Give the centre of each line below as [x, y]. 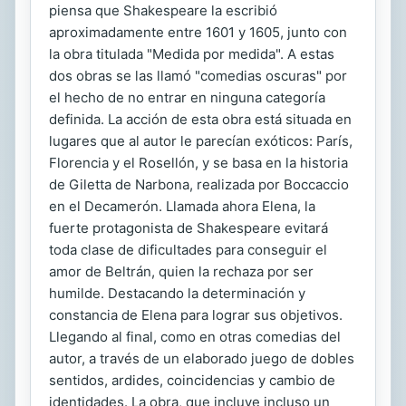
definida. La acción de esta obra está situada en [200, 120]
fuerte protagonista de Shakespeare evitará [188, 228]
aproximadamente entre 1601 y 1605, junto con [198, 33]
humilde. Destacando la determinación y [177, 294]
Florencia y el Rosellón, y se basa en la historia [198, 163]
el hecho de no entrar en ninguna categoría [187, 98]
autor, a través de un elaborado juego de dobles [202, 359]
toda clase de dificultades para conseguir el [188, 250]
